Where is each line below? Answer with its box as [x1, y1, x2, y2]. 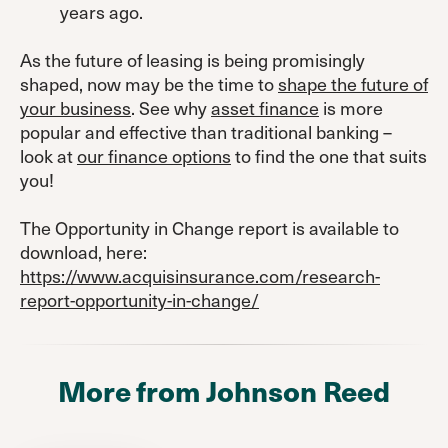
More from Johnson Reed [57, 369, 391, 413]
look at [20, 142, 77, 170]
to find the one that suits [231, 142, 427, 170]
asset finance [211, 94, 319, 122]
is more [319, 94, 383, 122]
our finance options [77, 142, 231, 170]
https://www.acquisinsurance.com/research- [20, 262, 380, 290]
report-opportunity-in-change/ [20, 286, 259, 314]
